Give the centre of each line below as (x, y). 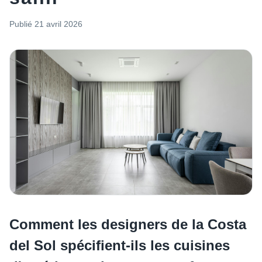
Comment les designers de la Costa (128, 225)
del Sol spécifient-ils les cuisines (120, 246)
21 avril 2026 (58, 24)
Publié (21, 24)
